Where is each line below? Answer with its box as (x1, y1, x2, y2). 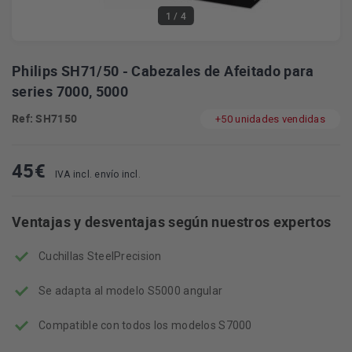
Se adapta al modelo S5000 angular (38, 284, 223, 297)
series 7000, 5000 (12, 82, 129, 101)
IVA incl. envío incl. (54, 169, 141, 180)
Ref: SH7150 (12, 111, 78, 126)
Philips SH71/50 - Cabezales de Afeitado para (12, 61, 314, 80)
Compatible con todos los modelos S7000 (38, 319, 252, 332)
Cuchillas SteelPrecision (38, 250, 162, 262)
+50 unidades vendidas (215, 113, 325, 125)
